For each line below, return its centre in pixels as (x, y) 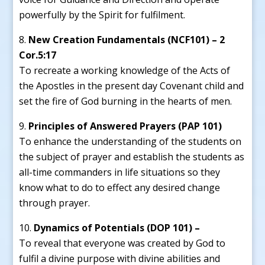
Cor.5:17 (38, 55)
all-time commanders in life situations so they (120, 172)
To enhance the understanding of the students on (130, 141)
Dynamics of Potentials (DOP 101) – (117, 227)
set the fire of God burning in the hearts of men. (126, 101)
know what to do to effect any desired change (120, 187)
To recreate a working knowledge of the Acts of (125, 70)
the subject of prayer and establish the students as (132, 156)
